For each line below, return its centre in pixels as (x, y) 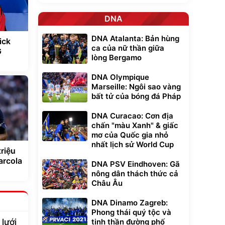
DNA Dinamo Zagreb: (130, 203)
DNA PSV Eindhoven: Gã (136, 164)
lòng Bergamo (117, 58)
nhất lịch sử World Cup (133, 144)
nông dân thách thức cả (135, 174)
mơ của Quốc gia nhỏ (130, 135)
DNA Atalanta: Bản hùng (135, 38)
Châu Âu (107, 183)
